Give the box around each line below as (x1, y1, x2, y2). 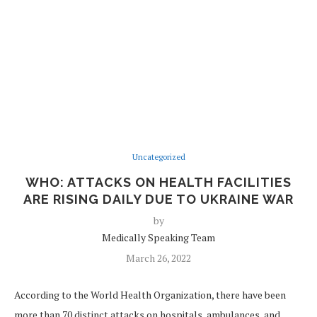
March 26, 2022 (126, 251, 191, 265)
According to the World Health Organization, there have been (14, 288, 286, 301)
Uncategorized (132, 152, 185, 162)
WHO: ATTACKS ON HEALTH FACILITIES (25, 175, 292, 190)
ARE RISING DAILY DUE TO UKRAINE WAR (23, 192, 294, 207)
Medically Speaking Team (102, 231, 215, 244)
